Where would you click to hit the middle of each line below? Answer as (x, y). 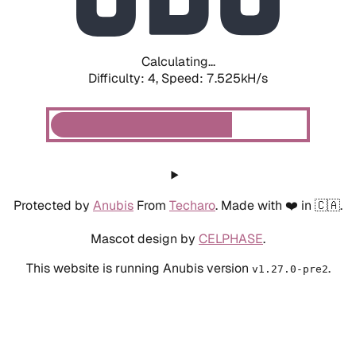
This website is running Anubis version (139, 268)
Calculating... (178, 61)
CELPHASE (231, 238)
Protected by (53, 205)
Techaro (192, 205)
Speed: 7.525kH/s (215, 78)
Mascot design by (145, 238)
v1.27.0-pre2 (290, 269)
